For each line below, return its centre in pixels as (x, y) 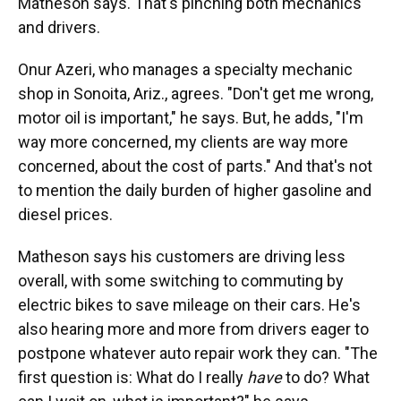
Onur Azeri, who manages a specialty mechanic (185, 69)
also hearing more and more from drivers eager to (193, 329)
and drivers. (59, 27)
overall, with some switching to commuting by (181, 281)
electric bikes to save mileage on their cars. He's (189, 305)
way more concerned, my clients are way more (183, 142)
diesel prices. (65, 214)
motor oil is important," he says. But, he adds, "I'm (191, 118)
